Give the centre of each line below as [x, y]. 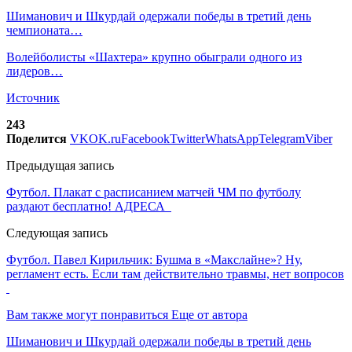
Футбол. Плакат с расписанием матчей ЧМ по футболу [154, 192]
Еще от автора [209, 314]
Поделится [37, 138]
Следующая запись [57, 233]
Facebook [145, 138]
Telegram [282, 138]
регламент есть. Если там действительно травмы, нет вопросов [175, 273]
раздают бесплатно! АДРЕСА [89, 206]
